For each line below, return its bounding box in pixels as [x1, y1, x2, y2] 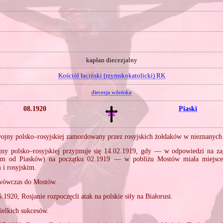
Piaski [179, 104, 198, 112]
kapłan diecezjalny [86, 56, 137, 64]
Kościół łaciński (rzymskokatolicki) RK [58, 72, 165, 80]
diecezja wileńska [92, 89, 131, 96]
